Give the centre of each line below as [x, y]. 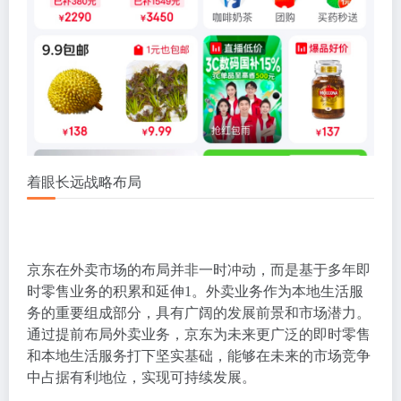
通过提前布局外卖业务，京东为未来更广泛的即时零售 [199, 334]
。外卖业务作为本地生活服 [277, 291]
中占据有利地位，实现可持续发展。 [141, 377]
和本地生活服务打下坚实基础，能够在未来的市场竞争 [199, 355]
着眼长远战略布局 [84, 182]
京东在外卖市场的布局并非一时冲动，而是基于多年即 [199, 269]
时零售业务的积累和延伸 [106, 291]
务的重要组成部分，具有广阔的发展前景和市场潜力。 [199, 312]
